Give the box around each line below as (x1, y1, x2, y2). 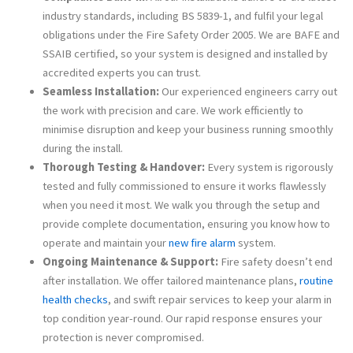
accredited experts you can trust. (42, 65, 201, 80)
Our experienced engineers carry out (158, 84, 337, 98)
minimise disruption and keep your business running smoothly (42, 121, 333, 136)
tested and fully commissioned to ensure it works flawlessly (42, 178, 326, 193)
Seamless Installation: (42, 84, 159, 98)
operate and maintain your (42, 235, 169, 250)
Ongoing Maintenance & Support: (42, 254, 218, 269)
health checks (42, 292, 108, 307)
